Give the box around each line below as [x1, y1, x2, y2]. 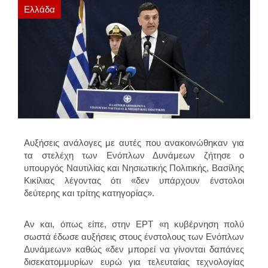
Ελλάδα [24, 4, 55, 15]
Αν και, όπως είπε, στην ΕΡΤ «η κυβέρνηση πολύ [24, 218, 244, 229]
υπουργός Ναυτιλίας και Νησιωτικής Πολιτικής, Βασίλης [24, 162, 244, 173]
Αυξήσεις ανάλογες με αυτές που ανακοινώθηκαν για [24, 137, 244, 148]
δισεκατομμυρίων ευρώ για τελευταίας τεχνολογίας [24, 256, 244, 267]
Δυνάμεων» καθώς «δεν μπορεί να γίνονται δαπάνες [24, 243, 244, 254]
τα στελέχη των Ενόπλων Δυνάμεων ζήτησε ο [24, 150, 244, 160]
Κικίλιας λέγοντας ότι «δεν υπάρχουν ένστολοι [24, 175, 244, 185]
